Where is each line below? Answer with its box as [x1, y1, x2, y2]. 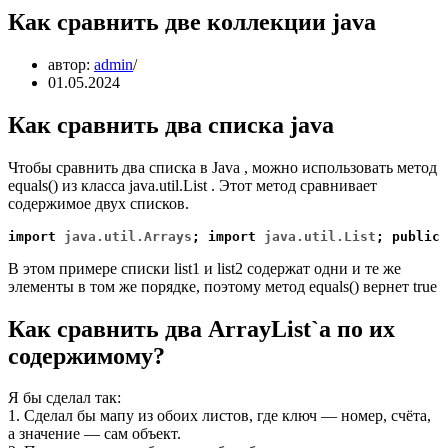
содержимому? [8, 342, 165, 369]
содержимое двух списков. [8, 194, 189, 212]
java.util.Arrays [64, 228, 192, 244]
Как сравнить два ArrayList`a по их [8, 315, 395, 342]
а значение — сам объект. [8, 425, 181, 443]
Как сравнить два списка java [8, 111, 334, 138]
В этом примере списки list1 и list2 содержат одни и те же [8, 259, 401, 277]
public [392, 228, 440, 244]
